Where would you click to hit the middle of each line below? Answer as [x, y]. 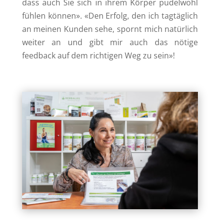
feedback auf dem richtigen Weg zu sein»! [98, 55]
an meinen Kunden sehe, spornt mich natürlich [110, 29]
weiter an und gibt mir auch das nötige [110, 42]
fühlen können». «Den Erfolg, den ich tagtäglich [110, 15]
